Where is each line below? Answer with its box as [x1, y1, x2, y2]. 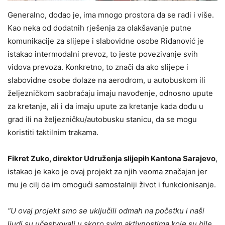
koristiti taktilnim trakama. [8, 127, 98, 137]
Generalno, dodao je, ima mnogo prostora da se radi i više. [8, 10, 214, 20]
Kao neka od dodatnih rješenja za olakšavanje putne [8, 23, 191, 33]
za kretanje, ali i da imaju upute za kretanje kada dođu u [8, 101, 203, 111]
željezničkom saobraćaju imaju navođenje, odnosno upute [8, 88, 213, 98]
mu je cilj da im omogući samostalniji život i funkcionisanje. [8, 179, 216, 189]
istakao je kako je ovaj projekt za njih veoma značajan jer [8, 166, 207, 176]
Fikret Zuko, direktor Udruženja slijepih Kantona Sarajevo [8, 153, 215, 163]
